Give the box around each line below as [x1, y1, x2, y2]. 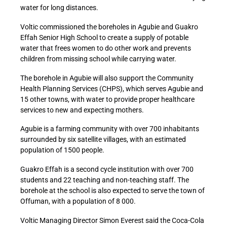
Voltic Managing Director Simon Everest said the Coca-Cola [20, 216, 204, 224]
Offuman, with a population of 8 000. [20, 197, 136, 206]
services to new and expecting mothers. [20, 105, 144, 114]
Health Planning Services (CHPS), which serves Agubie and [20, 84, 203, 93]
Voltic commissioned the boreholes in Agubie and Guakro [20, 22, 198, 31]
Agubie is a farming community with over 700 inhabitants [20, 125, 199, 133]
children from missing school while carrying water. [20, 54, 176, 63]
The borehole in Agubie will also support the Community [20, 73, 194, 82]
